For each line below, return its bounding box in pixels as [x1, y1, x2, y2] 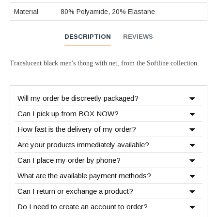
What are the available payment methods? [17, 171, 151, 180]
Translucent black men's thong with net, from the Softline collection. [10, 59, 199, 67]
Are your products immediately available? [17, 140, 149, 149]
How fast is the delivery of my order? [17, 124, 136, 133]
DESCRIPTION [64, 32, 111, 40]
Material [14, 7, 38, 15]
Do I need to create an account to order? [17, 202, 148, 211]
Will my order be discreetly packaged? [17, 93, 139, 102]
